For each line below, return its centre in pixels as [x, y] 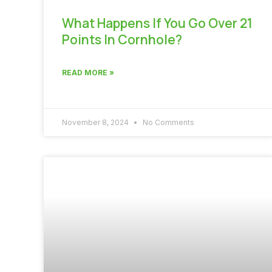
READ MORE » [88, 72]
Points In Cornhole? [122, 39]
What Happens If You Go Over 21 [157, 23]
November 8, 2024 [96, 122]
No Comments [168, 122]
